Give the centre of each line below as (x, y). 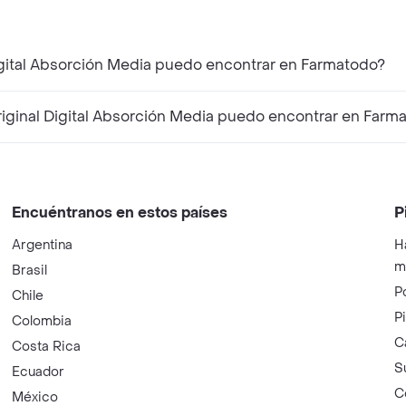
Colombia (42, 321)
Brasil (30, 270)
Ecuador (39, 372)
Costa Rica (47, 346)
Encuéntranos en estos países (120, 212)
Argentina (43, 245)
